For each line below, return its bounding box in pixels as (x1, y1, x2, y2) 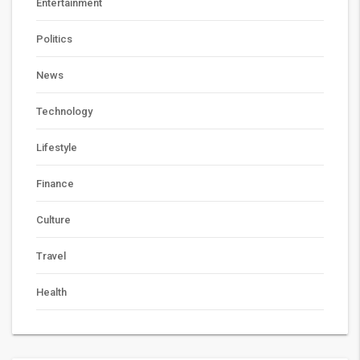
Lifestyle (36, 141, 77, 154)
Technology (36, 105, 92, 118)
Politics (36, 33, 72, 46)
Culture (36, 214, 71, 227)
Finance (36, 178, 74, 190)
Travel (36, 250, 66, 263)
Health (36, 286, 67, 299)
